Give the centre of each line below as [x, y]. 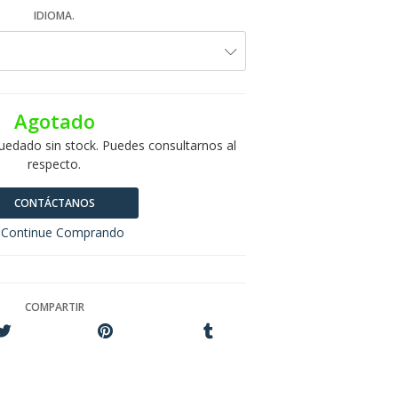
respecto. [54, 164]
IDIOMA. [54, 16]
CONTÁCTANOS [54, 203]
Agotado [54, 122]
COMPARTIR [54, 307]
